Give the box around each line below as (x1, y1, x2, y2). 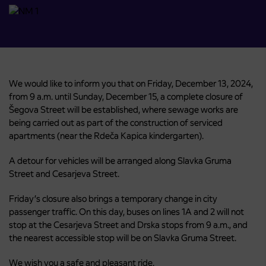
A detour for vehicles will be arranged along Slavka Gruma (9, 155, 232, 167)
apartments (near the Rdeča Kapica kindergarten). (9, 130, 204, 142)
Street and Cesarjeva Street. (9, 168, 119, 180)
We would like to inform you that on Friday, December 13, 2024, (9, 78, 253, 90)
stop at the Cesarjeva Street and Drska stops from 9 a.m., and (9, 219, 248, 231)
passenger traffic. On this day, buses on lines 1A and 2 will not (9, 206, 244, 218)
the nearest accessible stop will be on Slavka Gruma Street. (9, 232, 236, 244)
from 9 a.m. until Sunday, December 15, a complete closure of (9, 91, 243, 103)
